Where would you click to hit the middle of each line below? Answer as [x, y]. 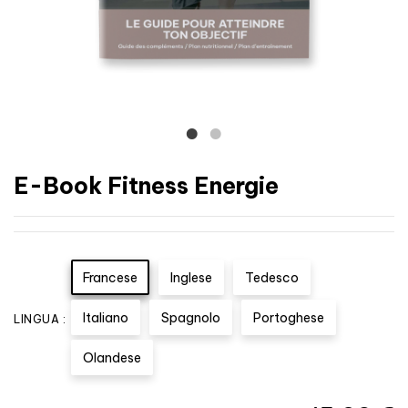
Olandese [112, 358]
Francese [110, 278]
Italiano [106, 318]
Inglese [191, 278]
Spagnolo [191, 318]
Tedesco [272, 278]
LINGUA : [40, 320]
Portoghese [289, 318]
